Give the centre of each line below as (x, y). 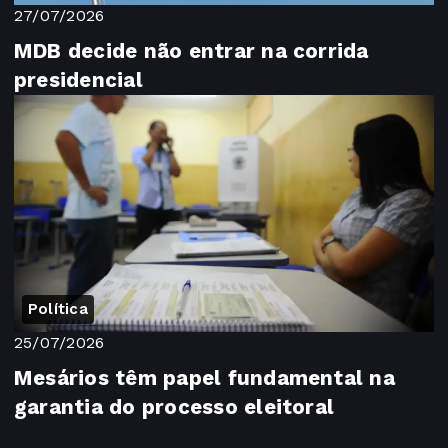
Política (58, 308)
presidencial (78, 80)
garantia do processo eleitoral (174, 406)
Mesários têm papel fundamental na (204, 377)
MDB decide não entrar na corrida (191, 51)
